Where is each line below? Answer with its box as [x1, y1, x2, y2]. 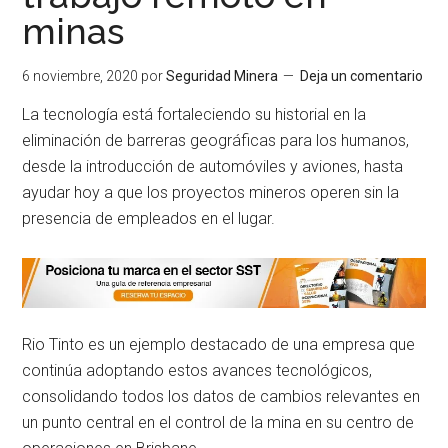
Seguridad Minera [166, 68, 279, 84]
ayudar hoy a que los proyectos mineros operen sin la [22, 183, 400, 202]
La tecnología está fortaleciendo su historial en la [22, 105, 367, 124]
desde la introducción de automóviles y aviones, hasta [22, 157, 404, 176]
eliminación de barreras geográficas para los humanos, [22, 131, 410, 150]
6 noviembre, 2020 [22, 68, 139, 84]
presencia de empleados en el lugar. [22, 209, 276, 228]
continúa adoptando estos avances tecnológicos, [22, 360, 373, 380]
